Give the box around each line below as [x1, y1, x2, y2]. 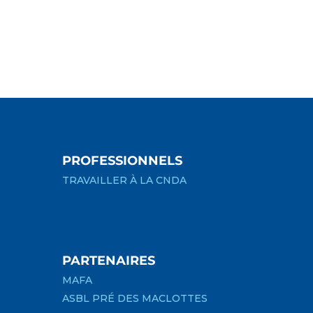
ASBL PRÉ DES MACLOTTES [62, 291, 208, 305]
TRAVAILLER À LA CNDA [62, 174, 187, 187]
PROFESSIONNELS [62, 153, 183, 169]
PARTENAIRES [62, 252, 156, 268]
